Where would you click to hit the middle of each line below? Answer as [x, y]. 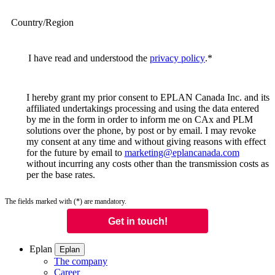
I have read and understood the [89, 58]
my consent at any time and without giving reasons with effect [146, 142]
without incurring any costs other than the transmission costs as [147, 164]
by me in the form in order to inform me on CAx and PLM [139, 120]
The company [81, 261]
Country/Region [42, 23]
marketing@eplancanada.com [182, 153]
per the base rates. [60, 175]
